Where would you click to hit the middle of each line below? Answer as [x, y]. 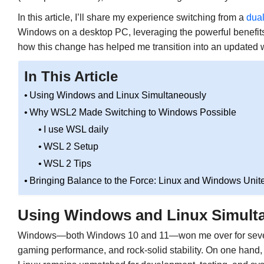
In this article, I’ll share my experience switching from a [132, 18]
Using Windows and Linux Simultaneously [118, 95]
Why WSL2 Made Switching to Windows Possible [133, 113]
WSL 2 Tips [67, 164]
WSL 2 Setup [71, 147]
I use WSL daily [76, 130]
